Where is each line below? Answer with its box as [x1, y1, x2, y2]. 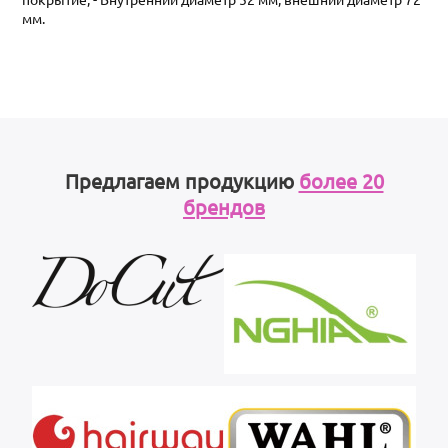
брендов [183, 193, 265, 219]
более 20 [298, 167, 384, 193]
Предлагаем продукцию [64, 167, 299, 193]
